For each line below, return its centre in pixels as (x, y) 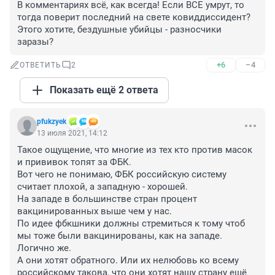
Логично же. (44, 248)
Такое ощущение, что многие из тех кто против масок (135, 150)
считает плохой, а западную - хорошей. (103, 187)
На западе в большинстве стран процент (107, 199)
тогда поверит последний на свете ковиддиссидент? (134, 17)
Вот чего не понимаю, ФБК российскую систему (122, 175)
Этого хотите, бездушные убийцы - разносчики (119, 30)
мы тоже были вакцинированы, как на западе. (120, 236)
